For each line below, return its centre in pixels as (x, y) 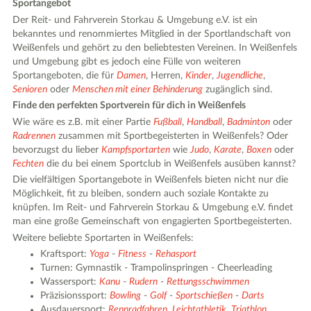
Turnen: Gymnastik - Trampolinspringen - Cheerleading (157, 268)
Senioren (30, 89)
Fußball (168, 122)
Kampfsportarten (136, 150)
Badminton (249, 122)
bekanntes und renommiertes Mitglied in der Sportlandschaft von (152, 34)
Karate (228, 150)
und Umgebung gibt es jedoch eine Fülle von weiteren (127, 61)
